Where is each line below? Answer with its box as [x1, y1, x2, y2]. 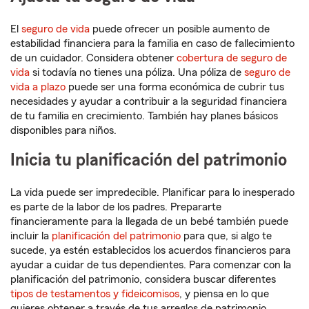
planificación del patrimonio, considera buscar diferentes [10, 274, 276, 286]
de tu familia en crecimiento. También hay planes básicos [10, 110, 278, 122]
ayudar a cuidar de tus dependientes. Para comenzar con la [10, 259, 291, 271]
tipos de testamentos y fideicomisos [10, 288, 179, 300]
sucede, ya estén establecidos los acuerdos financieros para [10, 245, 290, 257]
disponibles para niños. [10, 125, 117, 137]
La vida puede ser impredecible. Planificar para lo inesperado [10, 187, 295, 199]
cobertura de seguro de [177, 52, 287, 64]
